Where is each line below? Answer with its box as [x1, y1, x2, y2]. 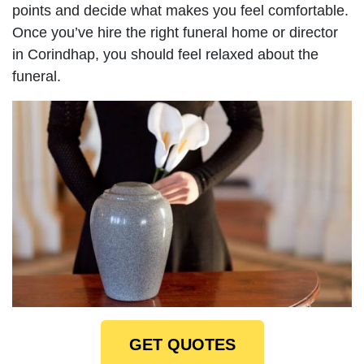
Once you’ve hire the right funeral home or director [12, 24, 338, 41]
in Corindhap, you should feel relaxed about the [12, 45, 318, 63]
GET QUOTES [128, 335, 236, 353]
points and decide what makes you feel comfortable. [12, 2, 349, 19]
